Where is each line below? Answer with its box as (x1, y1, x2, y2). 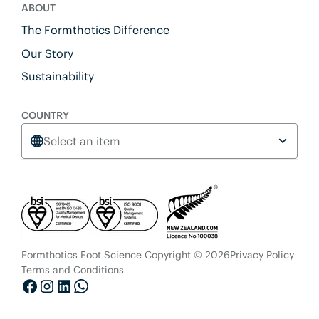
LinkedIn (55, 295, 106, 312)
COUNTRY (21, 108, 69, 122)
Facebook (21, 295, 80, 312)
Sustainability (21, 69, 94, 84)
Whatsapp (72, 295, 132, 312)
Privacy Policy (229, 249, 294, 262)
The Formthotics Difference (21, 23, 169, 38)
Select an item (43, 133, 120, 148)
